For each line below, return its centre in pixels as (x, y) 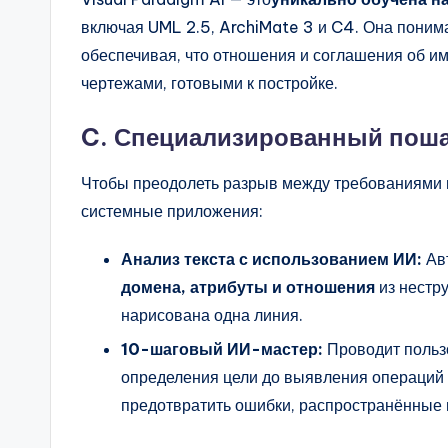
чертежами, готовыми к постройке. (209, 82)
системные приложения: (172, 210)
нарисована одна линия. (212, 314)
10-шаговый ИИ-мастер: (222, 349)
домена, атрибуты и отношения (248, 286)
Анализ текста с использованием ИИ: (271, 258)
